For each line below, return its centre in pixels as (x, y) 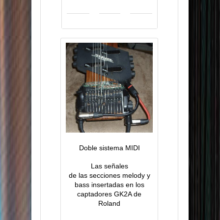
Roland (109, 204)
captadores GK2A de (109, 194)
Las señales (109, 166)
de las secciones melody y (109, 176)
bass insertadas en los (109, 185)
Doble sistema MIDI (109, 148)
